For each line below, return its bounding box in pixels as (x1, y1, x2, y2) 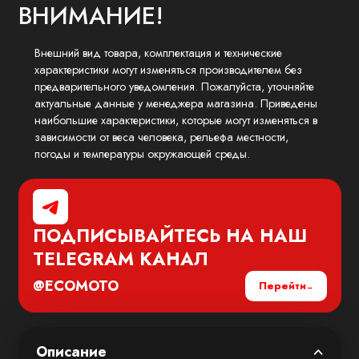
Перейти (258, 278, 306, 294)
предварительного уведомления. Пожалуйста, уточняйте (34, 78, 314, 95)
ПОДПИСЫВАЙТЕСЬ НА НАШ (32, 223, 307, 249)
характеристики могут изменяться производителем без (34, 61, 302, 78)
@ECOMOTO (32, 275, 119, 296)
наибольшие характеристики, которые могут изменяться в (34, 111, 317, 128)
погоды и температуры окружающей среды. (34, 145, 250, 162)
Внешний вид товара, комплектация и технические (34, 44, 282, 61)
